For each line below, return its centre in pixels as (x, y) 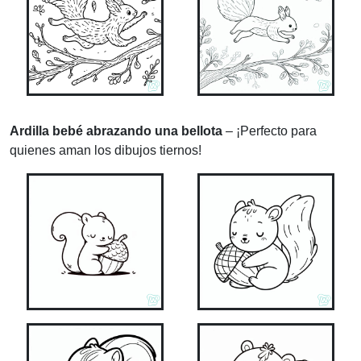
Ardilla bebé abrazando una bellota (116, 131)
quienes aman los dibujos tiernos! (106, 151)
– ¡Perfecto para (270, 131)
